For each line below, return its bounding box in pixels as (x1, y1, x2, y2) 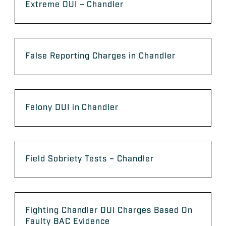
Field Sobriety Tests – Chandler (25, 154, 154, 165)
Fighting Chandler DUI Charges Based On (25, 205, 193, 216)
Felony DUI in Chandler (25, 102, 119, 114)
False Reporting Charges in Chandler (25, 51, 176, 62)
